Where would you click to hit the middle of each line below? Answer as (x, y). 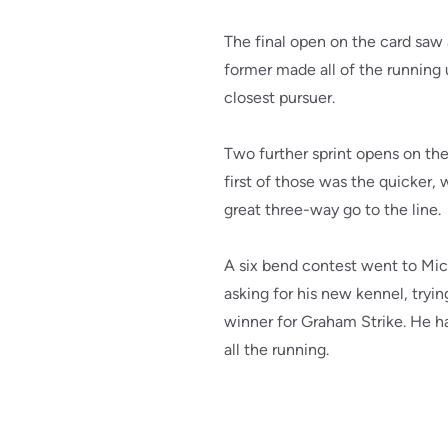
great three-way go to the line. (334, 209)
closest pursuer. (281, 97)
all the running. (278, 349)
